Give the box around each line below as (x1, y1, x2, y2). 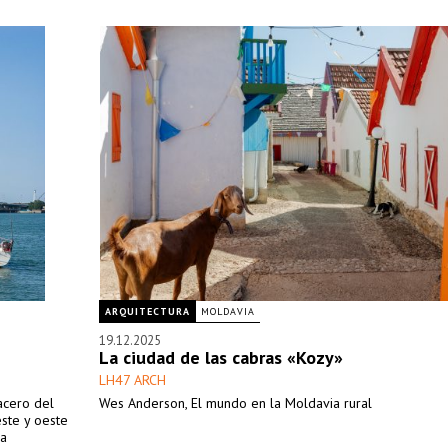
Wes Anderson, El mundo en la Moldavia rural (99, 394, 372, 412)
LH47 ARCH (99, 371, 166, 389)
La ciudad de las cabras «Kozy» (99, 346, 343, 369)
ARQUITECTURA (105, 305, 190, 318)
